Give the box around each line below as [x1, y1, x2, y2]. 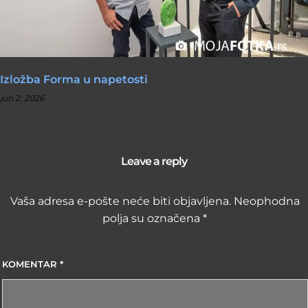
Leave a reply [121, 155, 187, 168]
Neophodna [233, 195, 300, 208]
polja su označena [102, 212, 203, 225]
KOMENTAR [1, 258, 60, 269]
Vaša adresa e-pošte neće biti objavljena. [10, 195, 231, 208]
